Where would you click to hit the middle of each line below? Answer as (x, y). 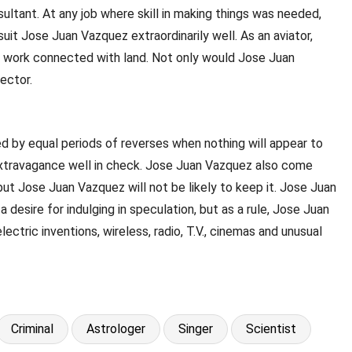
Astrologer (116, 328)
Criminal (32, 328)
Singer (196, 328)
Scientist (271, 328)
